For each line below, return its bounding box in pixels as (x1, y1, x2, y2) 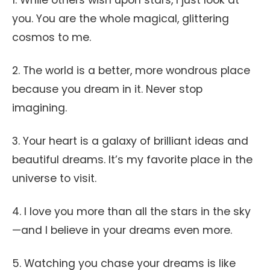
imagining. (12, 101, 67, 115)
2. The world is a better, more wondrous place (12, 63, 250, 78)
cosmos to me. (12, 30, 91, 45)
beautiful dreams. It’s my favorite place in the (12, 152, 253, 167)
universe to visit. (12, 171, 96, 186)
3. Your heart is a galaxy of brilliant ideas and (12, 134, 248, 148)
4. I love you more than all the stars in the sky (12, 204, 251, 219)
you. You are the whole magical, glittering (12, 11, 229, 26)
